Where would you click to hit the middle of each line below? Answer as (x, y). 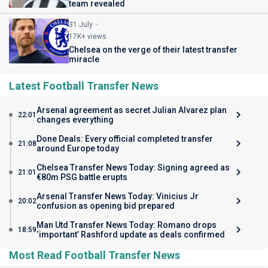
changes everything (75, 120)
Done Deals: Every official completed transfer (125, 139)
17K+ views (88, 37)
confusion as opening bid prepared (106, 206)
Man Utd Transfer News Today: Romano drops (127, 225)
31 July (81, 25)
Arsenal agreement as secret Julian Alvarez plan (132, 110)
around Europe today (78, 149)
